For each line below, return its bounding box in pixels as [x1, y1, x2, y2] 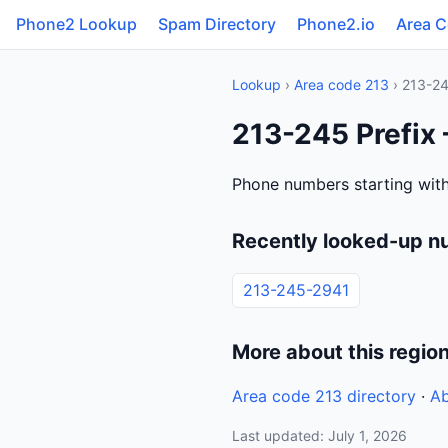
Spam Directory [158, 14, 276, 34]
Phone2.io [297, 14, 375, 34]
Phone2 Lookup [16, 14, 137, 34]
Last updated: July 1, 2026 [232, 427, 407, 444]
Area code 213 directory [232, 386, 416, 406]
